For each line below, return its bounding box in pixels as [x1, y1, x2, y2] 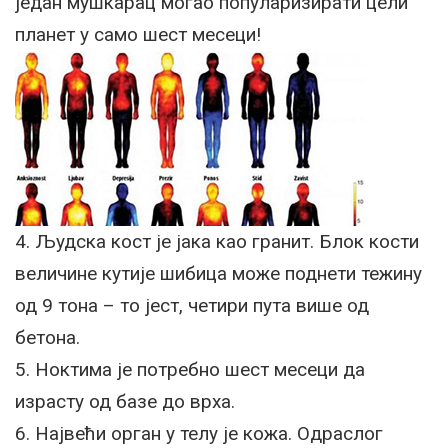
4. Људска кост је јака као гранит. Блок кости [15, 230, 419, 253]
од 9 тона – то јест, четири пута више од [15, 294, 369, 317]
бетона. [15, 326, 80, 349]
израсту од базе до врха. [15, 390, 235, 413]
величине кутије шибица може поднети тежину [15, 262, 422, 285]
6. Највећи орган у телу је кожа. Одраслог [15, 422, 383, 445]
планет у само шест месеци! [15, 23, 261, 46]
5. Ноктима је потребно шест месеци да [15, 358, 365, 381]
